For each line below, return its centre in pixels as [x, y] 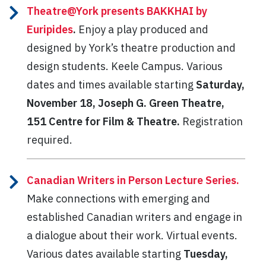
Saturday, [220, 84]
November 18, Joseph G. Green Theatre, [126, 103]
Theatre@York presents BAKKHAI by [117, 11]
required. [52, 140]
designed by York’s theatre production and [131, 47]
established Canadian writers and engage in [134, 217]
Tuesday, [206, 254]
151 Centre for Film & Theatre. [103, 121]
